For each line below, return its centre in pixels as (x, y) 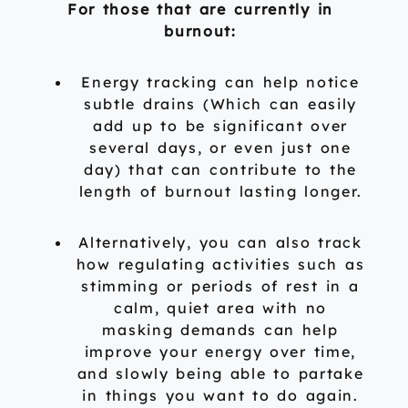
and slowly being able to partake (220, 374)
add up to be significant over (220, 126)
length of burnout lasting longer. (220, 192)
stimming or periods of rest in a (220, 286)
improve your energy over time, (220, 352)
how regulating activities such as (220, 265)
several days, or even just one (220, 148)
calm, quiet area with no (220, 308)
